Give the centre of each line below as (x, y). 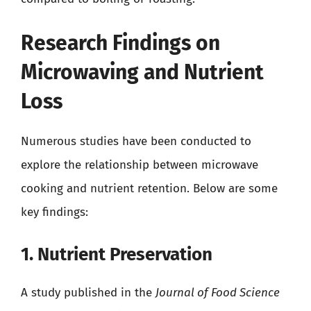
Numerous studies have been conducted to (136, 141)
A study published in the (88, 292)
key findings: (54, 212)
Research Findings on (120, 43)
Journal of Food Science (218, 292)
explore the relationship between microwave (140, 165)
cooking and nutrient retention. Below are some (149, 188)
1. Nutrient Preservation (117, 254)
